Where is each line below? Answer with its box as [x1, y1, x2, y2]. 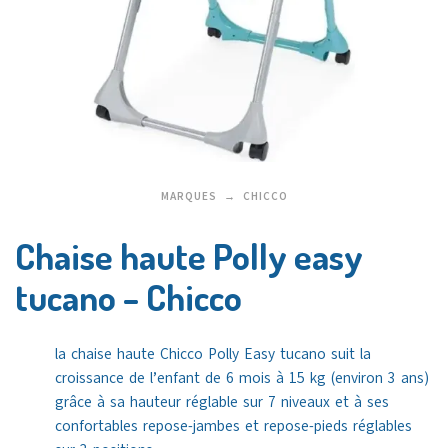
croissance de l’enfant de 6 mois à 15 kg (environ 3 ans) [55, 368, 429, 389]
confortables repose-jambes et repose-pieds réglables [55, 416, 412, 437]
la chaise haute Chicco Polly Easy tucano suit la [55, 344, 371, 365]
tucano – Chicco [15, 274, 242, 321]
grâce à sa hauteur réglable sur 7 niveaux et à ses [55, 392, 389, 413]
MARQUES [160, 189, 217, 205]
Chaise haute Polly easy [15, 233, 363, 280]
